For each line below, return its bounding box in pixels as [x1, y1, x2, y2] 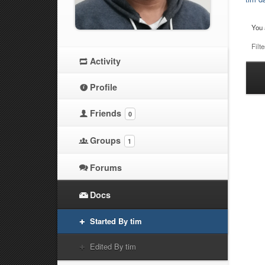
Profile [90, 80, 117, 93]
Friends [90, 106, 124, 119]
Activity [90, 54, 121, 67]
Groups [90, 134, 123, 146]
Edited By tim [90, 240, 136, 252]
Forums [90, 161, 122, 173]
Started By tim [90, 215, 142, 227]
